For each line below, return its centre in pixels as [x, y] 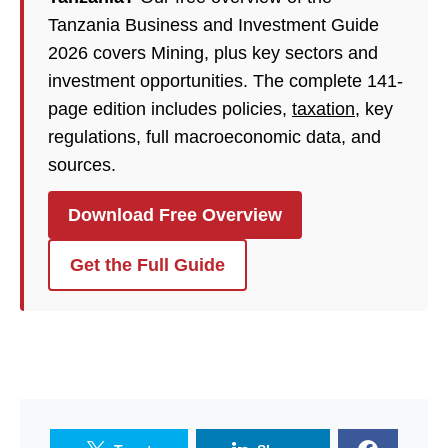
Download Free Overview [175, 215]
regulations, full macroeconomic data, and [214, 137]
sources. [82, 165]
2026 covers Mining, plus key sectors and [213, 53]
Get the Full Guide [147, 265]
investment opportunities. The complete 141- [225, 81]
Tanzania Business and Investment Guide [213, 25]
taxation [323, 109]
